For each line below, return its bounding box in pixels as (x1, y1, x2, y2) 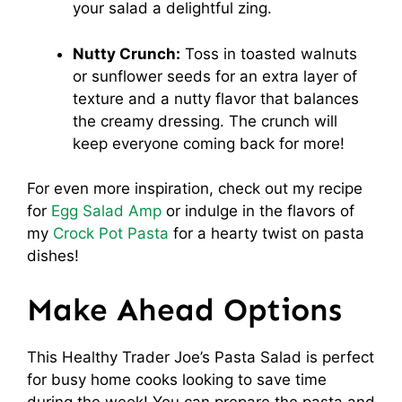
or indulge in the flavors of (162, 202, 354, 220)
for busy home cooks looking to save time (27, 370, 327, 389)
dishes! (27, 247, 79, 265)
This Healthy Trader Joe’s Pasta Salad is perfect (27, 347, 374, 366)
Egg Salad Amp (51, 202, 162, 220)
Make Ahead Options (27, 290, 342, 328)
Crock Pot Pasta (53, 224, 169, 242)
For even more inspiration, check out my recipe (27, 179, 363, 197)
